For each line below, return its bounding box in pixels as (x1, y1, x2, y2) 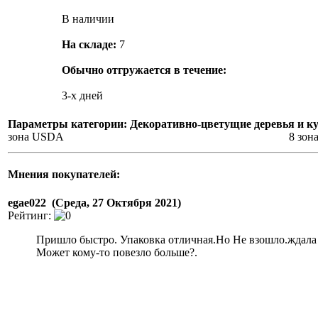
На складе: (62, 38, 119, 50)
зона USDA (8, 131, 64, 143)
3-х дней (62, 89, 103, 102)
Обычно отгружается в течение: (62, 64, 226, 76)
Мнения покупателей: (8, 168, 120, 181)
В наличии (62, 13, 114, 25)
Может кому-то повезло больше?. (36, 246, 197, 258)
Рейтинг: (8, 209, 54, 221)
